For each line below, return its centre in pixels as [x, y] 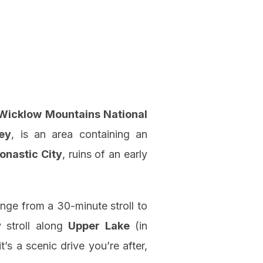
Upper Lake [99, 226]
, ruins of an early [105, 154]
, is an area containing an [80, 134]
